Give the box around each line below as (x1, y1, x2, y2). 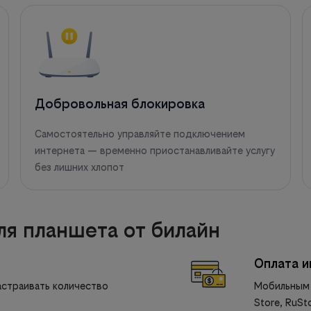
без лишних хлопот (35, 160, 125, 173)
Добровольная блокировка (35, 96, 205, 111)
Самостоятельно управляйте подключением (35, 127, 246, 140)
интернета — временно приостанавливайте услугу (35, 144, 276, 156)
